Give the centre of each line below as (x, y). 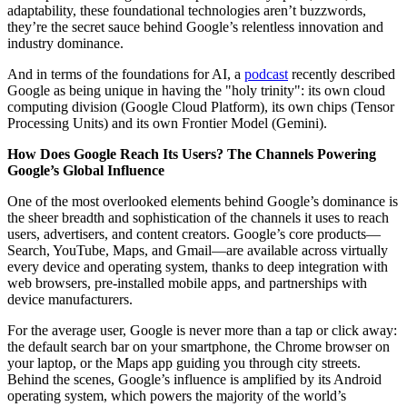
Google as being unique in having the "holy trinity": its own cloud (196, 90)
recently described (342, 74)
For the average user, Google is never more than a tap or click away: (202, 330)
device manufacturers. (70, 299)
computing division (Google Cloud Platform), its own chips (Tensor (201, 106)
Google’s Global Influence (86, 170)
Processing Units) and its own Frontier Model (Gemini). (167, 123)
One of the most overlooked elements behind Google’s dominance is (203, 201)
